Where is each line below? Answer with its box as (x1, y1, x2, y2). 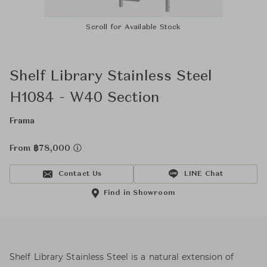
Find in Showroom (103, 190, 176, 197)
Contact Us (58, 170, 102, 178)
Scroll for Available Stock (86, 24, 181, 31)
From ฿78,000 (10, 144, 73, 153)
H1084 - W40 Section (10, 91, 160, 105)
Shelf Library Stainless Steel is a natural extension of (10, 252, 234, 262)
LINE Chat (184, 170, 224, 178)
